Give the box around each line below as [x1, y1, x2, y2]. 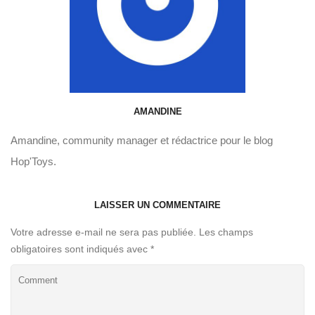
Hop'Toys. [11, 155, 56, 167]
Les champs [196, 226, 253, 238]
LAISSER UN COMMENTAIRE [94, 199, 221, 210]
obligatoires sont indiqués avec [11, 243, 150, 255]
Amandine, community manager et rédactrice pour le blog [11, 134, 273, 146]
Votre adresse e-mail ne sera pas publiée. [11, 226, 196, 238]
